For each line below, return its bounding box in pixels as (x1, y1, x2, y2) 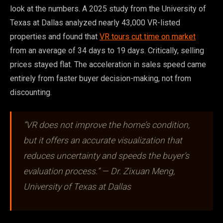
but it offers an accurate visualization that (23, 135, 182, 146)
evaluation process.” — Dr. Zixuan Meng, (23, 166, 175, 177)
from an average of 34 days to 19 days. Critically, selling (10, 46, 204, 56)
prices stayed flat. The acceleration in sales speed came (10, 60, 206, 70)
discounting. (10, 88, 52, 98)
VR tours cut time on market (100, 32, 196, 42)
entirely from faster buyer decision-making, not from (10, 74, 191, 84)
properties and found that (10, 32, 100, 42)
